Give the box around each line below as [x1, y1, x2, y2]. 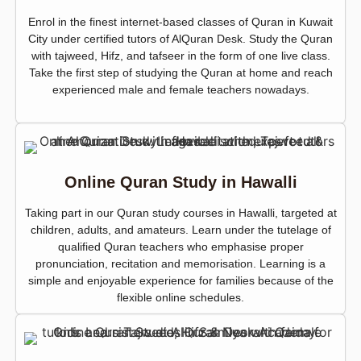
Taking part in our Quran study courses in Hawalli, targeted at [24, 206, 337, 220]
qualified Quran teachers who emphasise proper [57, 240, 304, 254]
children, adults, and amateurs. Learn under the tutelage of [30, 223, 331, 237]
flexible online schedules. [117, 291, 244, 305]
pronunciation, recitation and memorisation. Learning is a [35, 257, 326, 271]
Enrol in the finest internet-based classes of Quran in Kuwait [28, 15, 333, 29]
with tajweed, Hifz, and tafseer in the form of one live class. [31, 49, 330, 63]
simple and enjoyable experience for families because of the [27, 274, 334, 288]
